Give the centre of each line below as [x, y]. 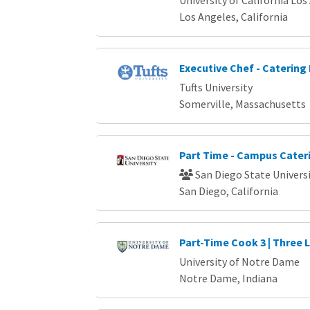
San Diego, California [228, 191]
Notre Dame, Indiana [228, 278]
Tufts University [216, 87]
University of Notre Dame [239, 261]
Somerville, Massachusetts [242, 103]
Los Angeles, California [233, 16]
